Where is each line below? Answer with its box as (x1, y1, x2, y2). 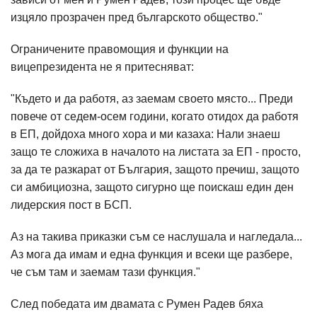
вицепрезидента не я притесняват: (11, 60, 194, 73)
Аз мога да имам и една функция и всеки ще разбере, (11, 248, 292, 260)
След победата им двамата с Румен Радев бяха (11, 297, 263, 310)
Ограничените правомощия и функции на (11, 42, 229, 55)
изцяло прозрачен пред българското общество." (11, 11, 263, 23)
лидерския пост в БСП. (11, 198, 132, 211)
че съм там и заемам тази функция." (11, 265, 200, 278)
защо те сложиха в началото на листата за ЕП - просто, (11, 145, 301, 158)
